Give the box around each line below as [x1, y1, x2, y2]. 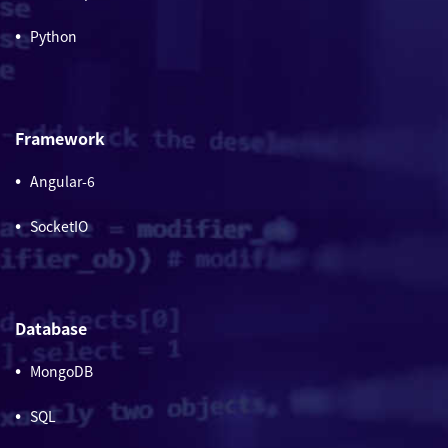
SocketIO [30, 215, 88, 236]
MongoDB [30, 360, 93, 381]
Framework [15, 125, 105, 150]
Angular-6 [30, 170, 95, 191]
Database [15, 315, 87, 340]
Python [30, 25, 77, 46]
